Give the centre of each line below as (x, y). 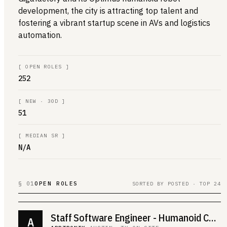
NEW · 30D (42, 101)
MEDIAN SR (42, 135)
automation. (40, 35)
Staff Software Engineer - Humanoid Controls (213, 218)
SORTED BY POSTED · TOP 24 (177, 183)
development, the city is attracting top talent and (108, 10)
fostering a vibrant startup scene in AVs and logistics (114, 23)
